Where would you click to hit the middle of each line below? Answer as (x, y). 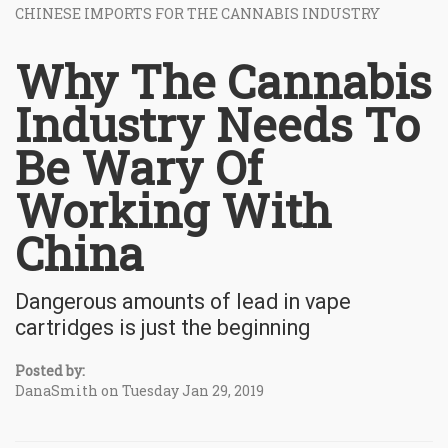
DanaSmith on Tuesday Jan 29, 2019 (139, 390)
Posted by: (50, 370)
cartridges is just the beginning (162, 327)
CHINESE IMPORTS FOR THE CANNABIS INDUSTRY (197, 13)
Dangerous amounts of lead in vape (183, 301)
